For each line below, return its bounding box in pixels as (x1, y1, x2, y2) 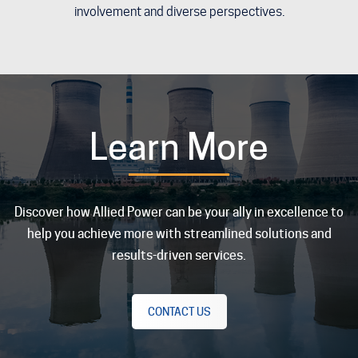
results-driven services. (112, 247, 246, 263)
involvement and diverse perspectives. (74, 4, 284, 20)
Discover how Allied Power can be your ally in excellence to (14, 204, 344, 220)
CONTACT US (147, 304, 211, 318)
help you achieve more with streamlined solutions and (26, 225, 332, 241)
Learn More (89, 125, 268, 169)
